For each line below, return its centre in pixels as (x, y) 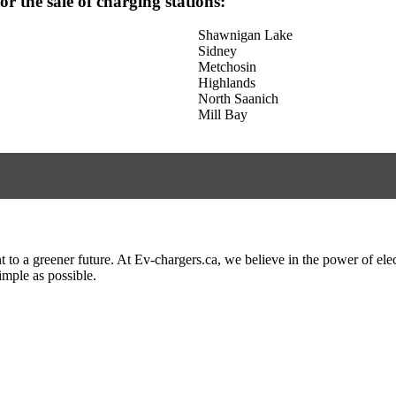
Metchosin (227, 67)
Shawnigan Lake (245, 35)
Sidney (217, 51)
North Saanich (238, 99)
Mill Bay (223, 115)
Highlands (227, 83)
